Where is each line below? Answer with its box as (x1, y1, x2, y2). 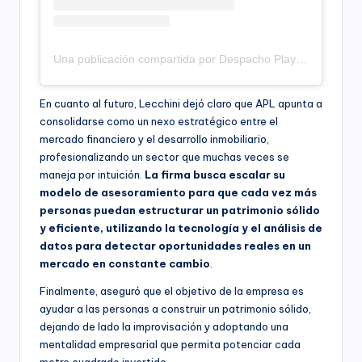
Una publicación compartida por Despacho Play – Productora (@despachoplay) (296, 53, 307, 65)
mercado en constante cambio (40, 257, 210, 270)
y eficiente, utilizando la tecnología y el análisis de (40, 221, 322, 234)
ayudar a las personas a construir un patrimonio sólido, (40, 302, 311, 315)
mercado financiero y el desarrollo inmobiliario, (40, 133, 269, 145)
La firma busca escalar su (145, 168, 285, 181)
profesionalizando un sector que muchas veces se (40, 150, 289, 163)
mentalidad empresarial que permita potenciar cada (40, 338, 301, 351)
